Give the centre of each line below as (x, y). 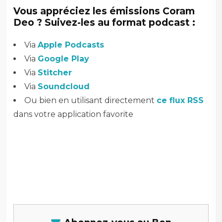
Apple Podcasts (71, 45)
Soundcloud (64, 86)
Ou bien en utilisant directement (91, 100)
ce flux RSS (180, 100)
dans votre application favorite (74, 114)
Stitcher (55, 72)
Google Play (64, 58)
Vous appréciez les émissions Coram (104, 11)
